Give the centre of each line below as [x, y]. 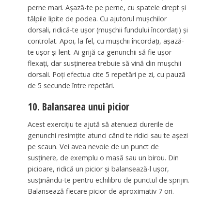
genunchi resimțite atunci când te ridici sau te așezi [108, 136]
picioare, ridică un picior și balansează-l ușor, [98, 169]
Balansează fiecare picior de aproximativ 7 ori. [101, 191]
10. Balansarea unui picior [78, 107]
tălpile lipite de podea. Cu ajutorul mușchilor [97, 19]
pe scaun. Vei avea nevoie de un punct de [93, 147]
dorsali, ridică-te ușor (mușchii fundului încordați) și [108, 30]
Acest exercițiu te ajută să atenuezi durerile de [100, 124]
